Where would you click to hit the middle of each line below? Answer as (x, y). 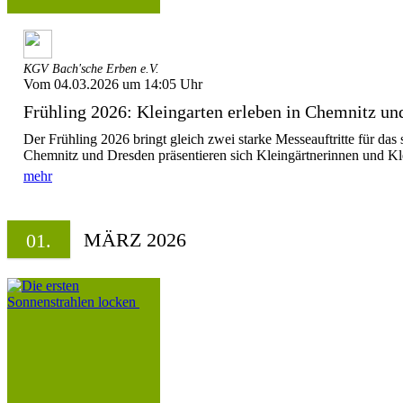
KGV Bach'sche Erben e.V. (91, 69)
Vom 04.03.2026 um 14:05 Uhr (113, 84)
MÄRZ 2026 (135, 240)
